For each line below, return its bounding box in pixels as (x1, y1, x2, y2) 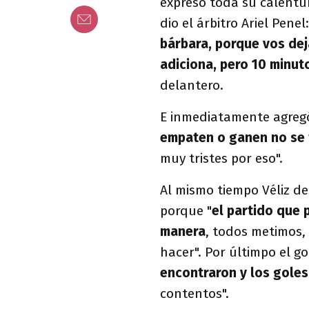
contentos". (160, 286, 232, 301)
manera (160, 223, 206, 239)
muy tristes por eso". (160, 150, 286, 166)
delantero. (160, 77, 227, 93)
